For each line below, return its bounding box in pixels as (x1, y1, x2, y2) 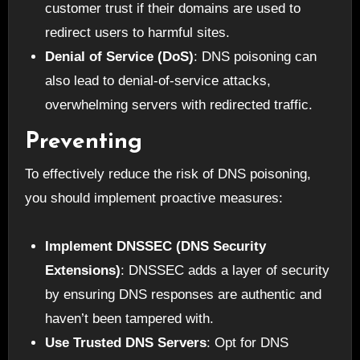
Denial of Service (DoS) (45, 49, 194, 65)
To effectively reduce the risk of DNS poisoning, (24, 166, 311, 182)
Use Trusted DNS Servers (45, 334, 207, 350)
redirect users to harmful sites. (45, 25, 231, 41)
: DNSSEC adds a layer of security (121, 262, 330, 278)
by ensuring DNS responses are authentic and (45, 286, 322, 302)
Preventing (24, 131, 142, 154)
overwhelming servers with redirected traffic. (45, 97, 313, 113)
